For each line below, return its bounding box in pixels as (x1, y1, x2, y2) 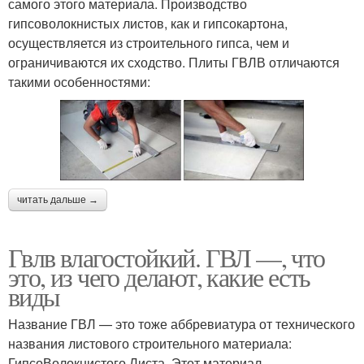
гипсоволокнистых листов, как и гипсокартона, (8, 13, 288, 32)
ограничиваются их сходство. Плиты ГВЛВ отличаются (8, 52, 340, 71)
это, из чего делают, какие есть (8, 258, 310, 294)
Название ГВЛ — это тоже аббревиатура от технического (8, 314, 355, 333)
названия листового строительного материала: (8, 333, 292, 353)
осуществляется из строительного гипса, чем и (8, 32, 289, 52)
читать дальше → (17, 193, 98, 206)
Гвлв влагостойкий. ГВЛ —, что (8, 239, 325, 275)
